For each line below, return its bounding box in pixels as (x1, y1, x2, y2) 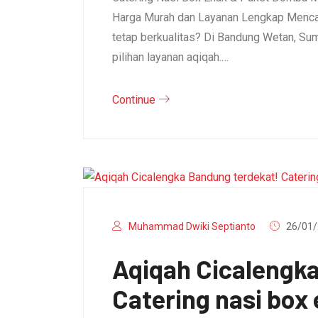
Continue (112, 92, 158, 106)
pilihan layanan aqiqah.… (112, 50, 229, 64)
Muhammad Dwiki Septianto (128, 221, 256, 233)
